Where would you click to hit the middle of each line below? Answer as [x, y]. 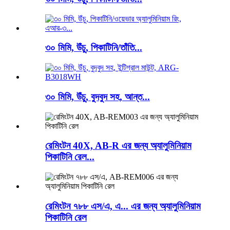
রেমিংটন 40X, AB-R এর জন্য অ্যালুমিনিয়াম [118, 146]
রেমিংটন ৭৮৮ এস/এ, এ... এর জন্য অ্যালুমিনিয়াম [123, 206]
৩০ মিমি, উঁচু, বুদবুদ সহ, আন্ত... [98, 97]
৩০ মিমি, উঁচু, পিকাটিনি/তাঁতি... [94, 48]
